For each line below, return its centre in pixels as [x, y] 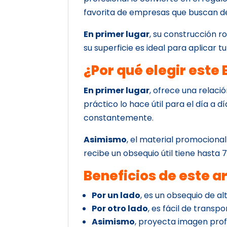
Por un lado [116, 195]
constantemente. [119, 118]
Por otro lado [120, 208]
